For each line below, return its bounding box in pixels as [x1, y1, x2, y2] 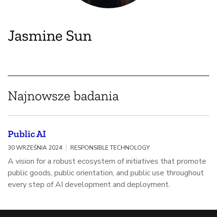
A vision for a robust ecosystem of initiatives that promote [8, 156, 206, 167]
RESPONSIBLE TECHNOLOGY [70, 144, 150, 152]
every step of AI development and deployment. [8, 179, 170, 190]
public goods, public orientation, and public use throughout [8, 168, 204, 179]
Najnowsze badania [8, 88, 119, 104]
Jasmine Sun [8, 26, 92, 45]
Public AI [8, 128, 46, 140]
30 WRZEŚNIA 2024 [8, 144, 62, 152]
